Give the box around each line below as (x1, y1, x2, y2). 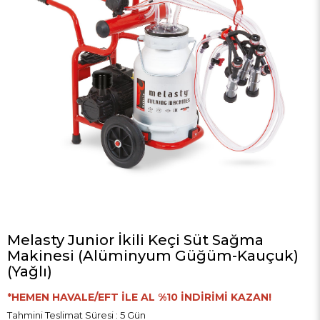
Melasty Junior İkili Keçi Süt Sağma (7, 231, 264, 249)
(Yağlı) (7, 263, 52, 280)
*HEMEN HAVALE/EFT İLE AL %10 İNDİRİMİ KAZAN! (7, 291, 271, 304)
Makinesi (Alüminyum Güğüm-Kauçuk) (7, 247, 299, 264)
